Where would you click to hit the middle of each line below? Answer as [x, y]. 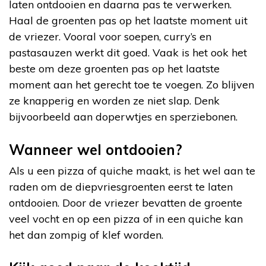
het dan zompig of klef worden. [86, 235]
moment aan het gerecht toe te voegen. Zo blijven [132, 84]
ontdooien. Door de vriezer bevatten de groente [126, 202]
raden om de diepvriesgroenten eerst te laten [121, 186]
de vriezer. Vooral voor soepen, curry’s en [110, 36]
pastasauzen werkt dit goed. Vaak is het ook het [128, 52]
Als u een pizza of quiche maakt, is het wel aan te [132, 170]
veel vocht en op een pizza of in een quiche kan [126, 218]
